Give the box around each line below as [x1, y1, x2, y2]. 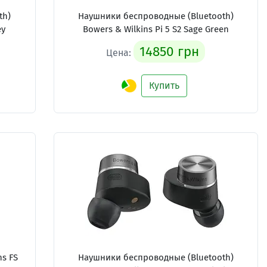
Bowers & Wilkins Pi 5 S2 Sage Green [82, 24, 229, 35]
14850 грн [139, 44, 200, 60]
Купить [149, 80, 180, 91]
